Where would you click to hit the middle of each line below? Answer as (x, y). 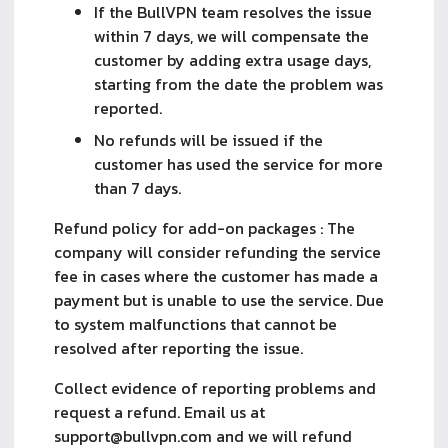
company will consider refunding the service (217, 251)
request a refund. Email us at (159, 411)
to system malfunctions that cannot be (195, 323)
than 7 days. (137, 187)
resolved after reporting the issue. (178, 347)
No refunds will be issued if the (208, 139)
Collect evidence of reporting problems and (215, 387)
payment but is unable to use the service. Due (219, 299)
